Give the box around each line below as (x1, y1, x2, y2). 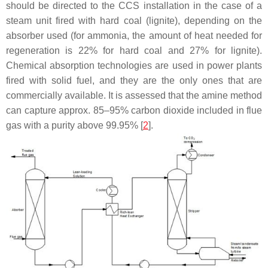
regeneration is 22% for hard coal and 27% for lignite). (6, 45, 262, 56)
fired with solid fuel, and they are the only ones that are (6, 75, 262, 86)
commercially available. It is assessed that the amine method (6, 90, 262, 101)
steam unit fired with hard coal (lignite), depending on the (6, 16, 262, 26)
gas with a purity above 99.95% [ (6, 120, 143, 131)
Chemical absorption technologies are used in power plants (6, 60, 262, 71)
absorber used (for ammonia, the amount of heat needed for (6, 31, 262, 41)
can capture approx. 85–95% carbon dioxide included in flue (6, 105, 262, 116)
